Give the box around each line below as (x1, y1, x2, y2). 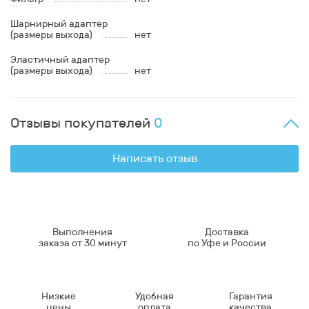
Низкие (41, 290, 76, 302)
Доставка (204, 226, 249, 238)
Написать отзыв (112, 152, 197, 165)
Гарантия (228, 290, 272, 302)
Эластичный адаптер (10, 54, 110, 66)
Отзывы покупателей (10, 114, 154, 131)
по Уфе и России (187, 237, 266, 249)
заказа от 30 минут (38, 237, 127, 249)
